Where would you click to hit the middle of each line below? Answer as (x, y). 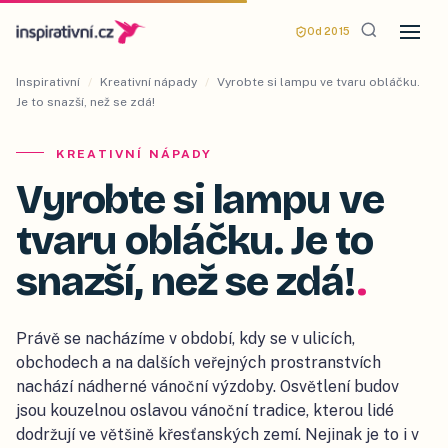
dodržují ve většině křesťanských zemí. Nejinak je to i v (217, 434)
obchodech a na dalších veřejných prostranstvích (198, 362)
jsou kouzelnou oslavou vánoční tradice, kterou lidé (205, 410)
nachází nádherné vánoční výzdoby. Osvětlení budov (207, 386)
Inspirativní (48, 82)
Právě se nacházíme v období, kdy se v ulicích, (185, 338)
